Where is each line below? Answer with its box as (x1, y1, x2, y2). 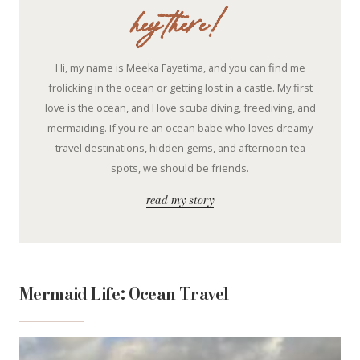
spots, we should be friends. (111, 160, 249, 175)
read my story (146, 190, 214, 209)
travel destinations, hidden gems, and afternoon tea (55, 140, 305, 155)
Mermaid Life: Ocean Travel (19, 280, 229, 306)
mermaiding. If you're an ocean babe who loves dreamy (47, 120, 313, 135)
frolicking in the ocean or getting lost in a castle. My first (47, 80, 313, 95)
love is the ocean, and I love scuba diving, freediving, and (44, 100, 316, 115)
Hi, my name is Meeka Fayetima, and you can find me (55, 59, 305, 75)
